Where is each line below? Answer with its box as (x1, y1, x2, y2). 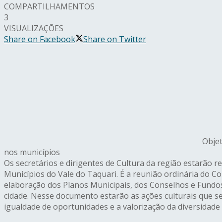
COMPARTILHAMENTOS (4, 1, 95, 12)
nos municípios (4, 147, 60, 158)
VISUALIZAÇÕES (4, 23, 63, 34)
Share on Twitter (83, 34, 146, 45)
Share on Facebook (4, 34, 75, 45)
